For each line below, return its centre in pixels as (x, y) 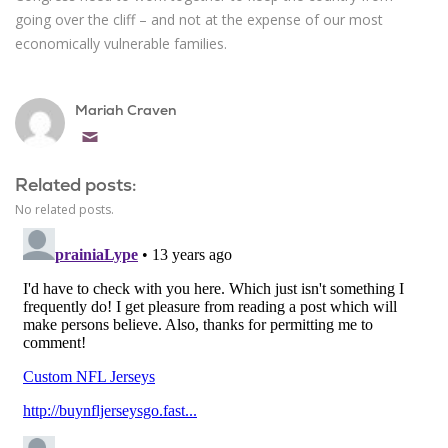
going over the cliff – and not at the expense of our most (199, 19)
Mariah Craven (126, 109)
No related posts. (65, 209)
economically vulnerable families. (121, 43)
